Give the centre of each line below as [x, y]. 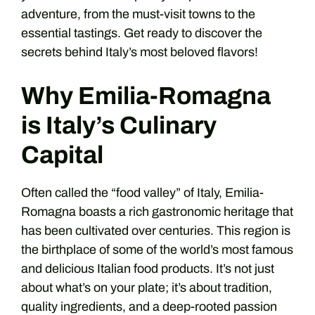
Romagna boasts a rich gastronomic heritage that [157, 212]
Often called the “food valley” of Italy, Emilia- [142, 193]
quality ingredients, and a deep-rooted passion [149, 307]
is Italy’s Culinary [119, 125]
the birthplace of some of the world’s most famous [157, 250]
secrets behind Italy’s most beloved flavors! [140, 52]
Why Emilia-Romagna [146, 96]
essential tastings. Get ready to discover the [142, 33]
